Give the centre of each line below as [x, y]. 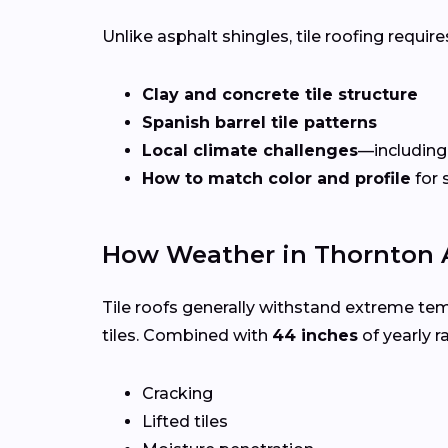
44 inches [315, 336]
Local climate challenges [250, 151]
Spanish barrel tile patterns [259, 123]
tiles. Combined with [187, 336]
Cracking [177, 394]
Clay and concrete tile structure [280, 95]
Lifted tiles [185, 422]
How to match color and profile [276, 179]
